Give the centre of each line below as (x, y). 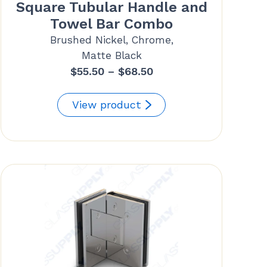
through (173, 120)
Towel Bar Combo (112, 24)
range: (169, 87)
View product (107, 104)
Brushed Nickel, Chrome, (111, 40)
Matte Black (111, 55)
